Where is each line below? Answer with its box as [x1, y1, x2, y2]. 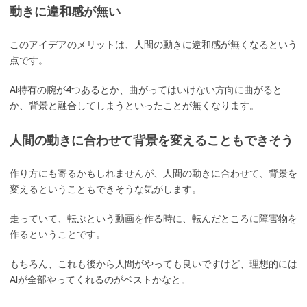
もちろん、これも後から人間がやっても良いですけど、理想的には [10, 258, 297, 270]
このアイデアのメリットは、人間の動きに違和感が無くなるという [10, 39, 297, 51]
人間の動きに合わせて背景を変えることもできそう [10, 133, 293, 147]
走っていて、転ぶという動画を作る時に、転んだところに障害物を [10, 213, 297, 225]
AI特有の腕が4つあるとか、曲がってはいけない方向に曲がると [10, 84, 282, 96]
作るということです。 [10, 229, 106, 241]
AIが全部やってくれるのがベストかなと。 [10, 274, 191, 286]
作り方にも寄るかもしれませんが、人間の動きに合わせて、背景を [10, 168, 297, 180]
